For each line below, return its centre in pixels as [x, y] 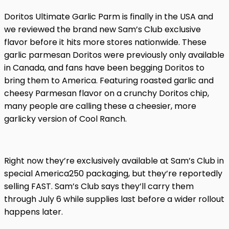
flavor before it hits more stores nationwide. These [105, 42]
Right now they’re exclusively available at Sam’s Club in [114, 161]
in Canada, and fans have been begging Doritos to [104, 67]
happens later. [33, 212]
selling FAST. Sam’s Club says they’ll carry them [99, 186]
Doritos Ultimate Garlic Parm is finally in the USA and [109, 16]
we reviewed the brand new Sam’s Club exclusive [102, 29]
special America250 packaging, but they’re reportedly [113, 173]
